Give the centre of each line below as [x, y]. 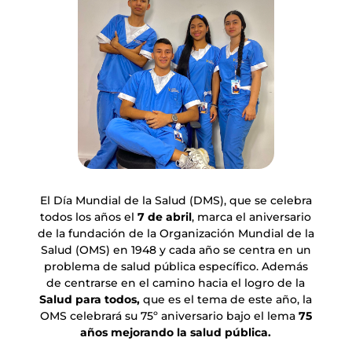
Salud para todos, [90, 299]
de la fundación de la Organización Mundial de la [176, 233]
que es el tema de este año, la [226, 299]
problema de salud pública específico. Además [176, 266]
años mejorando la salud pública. [176, 332]
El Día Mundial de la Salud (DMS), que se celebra [176, 200]
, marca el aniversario [252, 216]
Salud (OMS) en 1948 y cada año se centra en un [176, 249]
